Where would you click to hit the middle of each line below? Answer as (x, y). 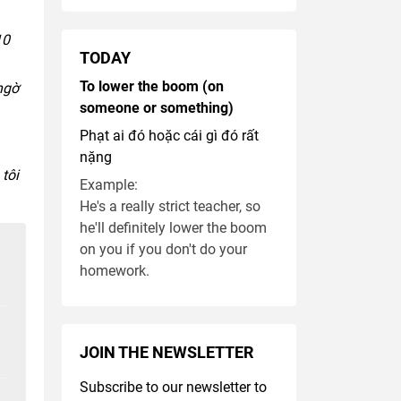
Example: (108, 185)
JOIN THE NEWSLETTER (166, 353)
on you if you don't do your (163, 250)
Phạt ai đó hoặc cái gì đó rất (169, 136)
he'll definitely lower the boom (173, 228)
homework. (114, 271)
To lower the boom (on (151, 87)
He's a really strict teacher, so (170, 207)
